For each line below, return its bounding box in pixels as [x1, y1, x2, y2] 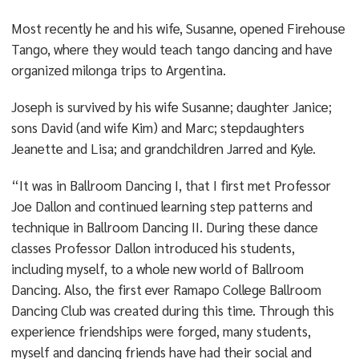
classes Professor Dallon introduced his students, [10, 239, 295, 256]
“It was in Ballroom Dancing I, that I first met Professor [10, 176, 331, 194]
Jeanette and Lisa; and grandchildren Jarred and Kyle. [10, 139, 316, 157]
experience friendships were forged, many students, [10, 322, 311, 340]
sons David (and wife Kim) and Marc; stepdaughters [10, 119, 305, 136]
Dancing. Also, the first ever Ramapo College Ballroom [10, 280, 321, 298]
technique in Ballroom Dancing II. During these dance [10, 218, 318, 236]
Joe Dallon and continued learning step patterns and [10, 197, 313, 215]
